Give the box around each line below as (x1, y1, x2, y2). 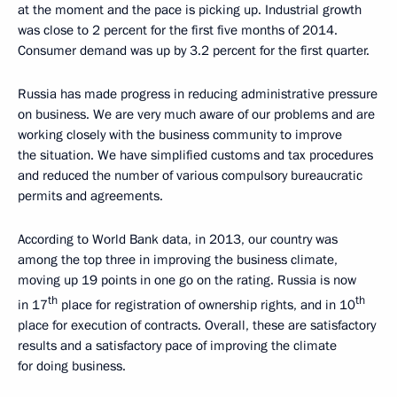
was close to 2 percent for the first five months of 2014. (18, 21, 338, 40)
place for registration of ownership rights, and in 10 (58, 296, 355, 315)
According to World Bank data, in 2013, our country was (18, 230, 338, 249)
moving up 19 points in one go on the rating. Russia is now (18, 271, 356, 290)
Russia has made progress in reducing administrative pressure (18, 85, 378, 104)
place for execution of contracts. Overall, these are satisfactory (18, 316, 376, 335)
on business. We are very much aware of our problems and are (18, 105, 375, 124)
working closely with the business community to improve (18, 126, 342, 144)
